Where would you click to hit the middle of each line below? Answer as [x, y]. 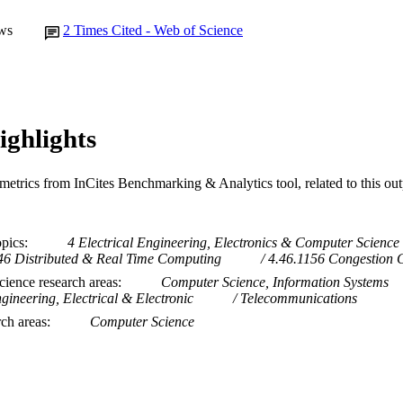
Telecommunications [299, 298]
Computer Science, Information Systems [275, 282]
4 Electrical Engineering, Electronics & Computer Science [233, 242]
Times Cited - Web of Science [158, 30]
